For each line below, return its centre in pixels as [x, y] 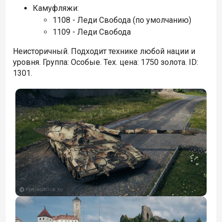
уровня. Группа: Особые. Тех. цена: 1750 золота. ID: [106, 62]
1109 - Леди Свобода [92, 32]
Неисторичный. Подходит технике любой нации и [104, 51]
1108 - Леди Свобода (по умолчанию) [122, 20]
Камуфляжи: [56, 8]
